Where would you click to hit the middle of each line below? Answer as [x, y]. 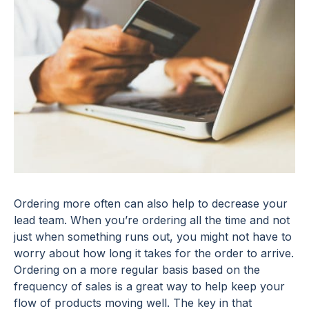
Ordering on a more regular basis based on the [137, 269]
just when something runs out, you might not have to [153, 236]
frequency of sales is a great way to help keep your [149, 286]
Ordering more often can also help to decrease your [151, 203]
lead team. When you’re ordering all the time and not [152, 220]
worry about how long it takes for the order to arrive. [154, 253]
